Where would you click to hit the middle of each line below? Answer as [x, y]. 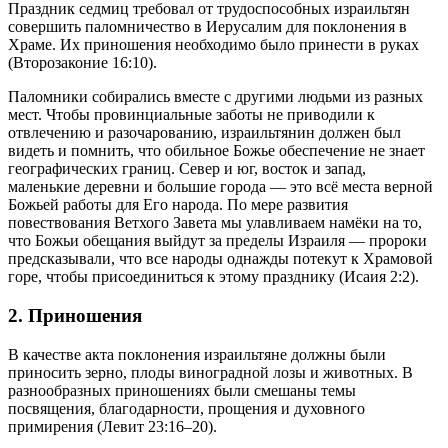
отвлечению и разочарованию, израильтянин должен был [204, 133]
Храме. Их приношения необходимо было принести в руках [213, 45]
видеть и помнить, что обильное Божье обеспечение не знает [216, 151]
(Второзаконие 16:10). [82, 63]
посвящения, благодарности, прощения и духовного [186, 408]
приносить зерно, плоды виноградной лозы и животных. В [210, 372]
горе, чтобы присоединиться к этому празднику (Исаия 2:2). [213, 277]
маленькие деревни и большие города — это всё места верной [220, 187]
